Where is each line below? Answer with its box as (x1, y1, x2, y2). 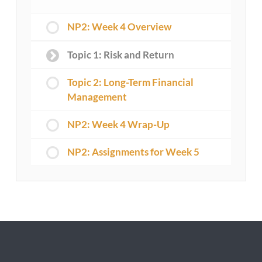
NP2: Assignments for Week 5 (67, 146, 199, 158)
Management (67, 91, 127, 104)
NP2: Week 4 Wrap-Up (67, 118, 170, 131)
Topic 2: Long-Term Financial (67, 76, 194, 89)
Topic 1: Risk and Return (67, 49, 174, 61)
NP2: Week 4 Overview (67, 20, 171, 33)
